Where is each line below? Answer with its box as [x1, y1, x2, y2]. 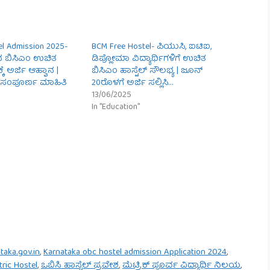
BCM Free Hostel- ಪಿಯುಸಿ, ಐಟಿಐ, [92, 39, 212, 54]
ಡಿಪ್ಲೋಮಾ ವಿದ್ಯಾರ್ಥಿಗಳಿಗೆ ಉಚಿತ [92, 51, 206, 66]
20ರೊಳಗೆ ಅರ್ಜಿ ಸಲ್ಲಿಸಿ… [92, 75, 174, 90]
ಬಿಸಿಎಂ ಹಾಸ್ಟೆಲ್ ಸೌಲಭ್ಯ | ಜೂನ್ [92, 63, 203, 78]
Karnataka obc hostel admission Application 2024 [43, 245, 227, 261]
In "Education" [92, 99, 140, 115]
